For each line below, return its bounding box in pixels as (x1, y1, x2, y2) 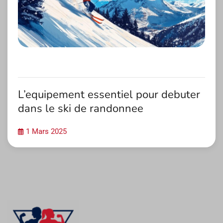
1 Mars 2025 (26, 127, 67, 136)
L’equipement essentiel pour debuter (18, 87, 200, 103)
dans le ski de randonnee (18, 101, 143, 116)
